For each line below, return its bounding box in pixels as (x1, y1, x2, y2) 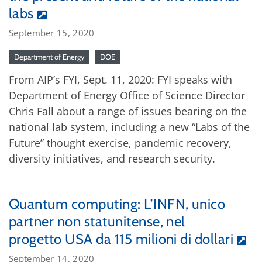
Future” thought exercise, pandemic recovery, (9, 135, 232, 150)
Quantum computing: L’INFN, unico (9, 195, 226, 212)
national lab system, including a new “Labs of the (9, 119, 250, 134)
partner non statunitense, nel (9, 212, 185, 230)
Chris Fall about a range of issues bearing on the (9, 104, 247, 118)
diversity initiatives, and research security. (9, 151, 215, 166)
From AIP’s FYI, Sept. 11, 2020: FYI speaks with (9, 72, 232, 87)
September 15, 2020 (9, 26, 95, 39)
